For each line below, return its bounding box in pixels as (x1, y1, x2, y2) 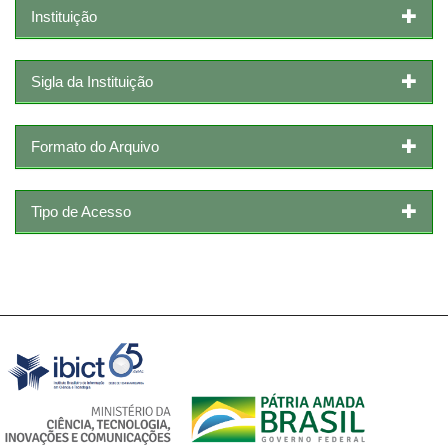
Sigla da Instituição (31, 72, 153, 90)
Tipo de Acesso (31, 202, 131, 220)
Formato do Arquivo (31, 137, 159, 155)
